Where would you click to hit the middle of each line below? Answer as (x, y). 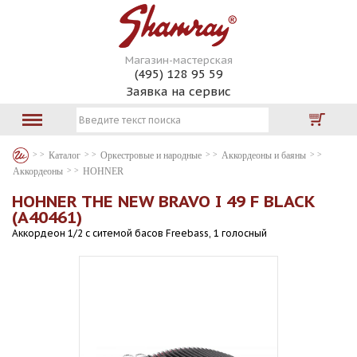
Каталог (65, 155)
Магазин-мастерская (178, 60)
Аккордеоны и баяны (264, 155)
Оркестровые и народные (151, 155)
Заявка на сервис (178, 91)
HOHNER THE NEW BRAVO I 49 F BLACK (163, 201)
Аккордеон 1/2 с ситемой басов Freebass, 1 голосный (139, 233)
